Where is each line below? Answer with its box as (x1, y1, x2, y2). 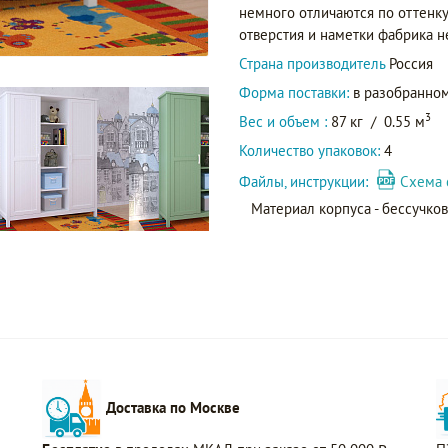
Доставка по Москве (106, 397, 241, 417)
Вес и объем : (239, 112, 331, 131)
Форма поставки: (239, 83, 349, 102)
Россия (389, 54, 433, 73)
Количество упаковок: (239, 141, 380, 160)
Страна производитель (239, 54, 389, 73)
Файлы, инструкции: (239, 172, 376, 191)
